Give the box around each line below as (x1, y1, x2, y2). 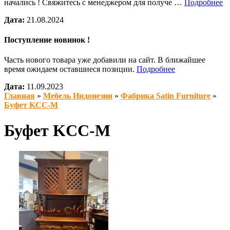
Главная (4, 91, 35, 101)
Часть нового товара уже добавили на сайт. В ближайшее (4, 55, 205, 65)
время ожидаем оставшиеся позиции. (4, 65, 137, 74)
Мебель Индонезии (43, 91, 112, 101)
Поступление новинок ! (4, 35, 90, 44)
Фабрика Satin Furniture (121, 91, 210, 101)
